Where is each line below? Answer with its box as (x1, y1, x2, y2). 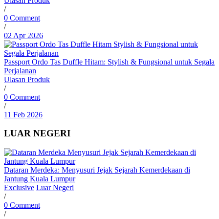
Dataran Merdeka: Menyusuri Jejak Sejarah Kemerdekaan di (4, 166, 190, 175)
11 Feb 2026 (4, 110, 43, 119)
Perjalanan (4, 66, 36, 75)
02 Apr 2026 (4, 31, 43, 40)
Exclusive (4, 183, 34, 192)
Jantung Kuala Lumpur (4, 175, 75, 183)
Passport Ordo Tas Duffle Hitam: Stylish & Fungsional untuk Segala (4, 57, 215, 66)
